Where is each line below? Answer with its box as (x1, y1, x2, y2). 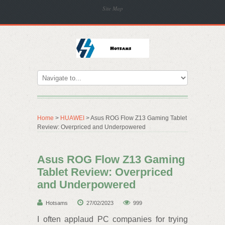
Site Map (102, 5, 123, 12)
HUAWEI (60, 115, 84, 122)
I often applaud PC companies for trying (37, 215, 188, 223)
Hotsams (46, 200, 68, 206)
